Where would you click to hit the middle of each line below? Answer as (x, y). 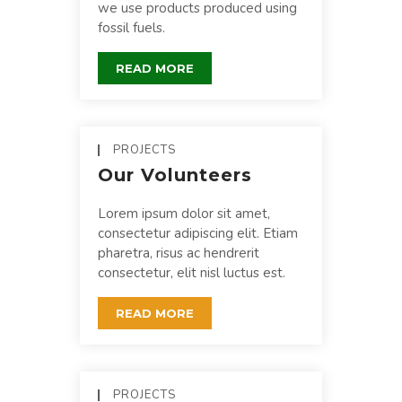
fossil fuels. (131, 27)
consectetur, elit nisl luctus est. (192, 272)
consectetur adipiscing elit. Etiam (198, 233)
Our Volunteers (175, 175)
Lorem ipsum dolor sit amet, (184, 213)
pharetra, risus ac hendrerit (179, 253)
